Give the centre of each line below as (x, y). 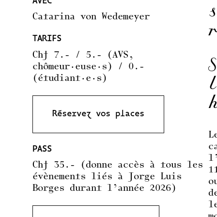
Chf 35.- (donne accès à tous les (118, 165)
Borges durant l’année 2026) (105, 188)
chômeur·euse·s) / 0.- (89, 67)
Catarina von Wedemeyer (91, 17)
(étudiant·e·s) (70, 78)
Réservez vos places (99, 115)
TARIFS (47, 39)
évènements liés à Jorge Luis (107, 177)
